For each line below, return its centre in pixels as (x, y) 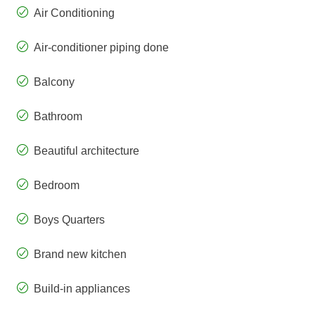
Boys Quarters (69, 220)
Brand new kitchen (80, 255)
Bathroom (58, 117)
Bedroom (57, 186)
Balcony (54, 82)
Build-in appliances (82, 289)
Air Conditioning (74, 13)
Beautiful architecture (86, 151)
